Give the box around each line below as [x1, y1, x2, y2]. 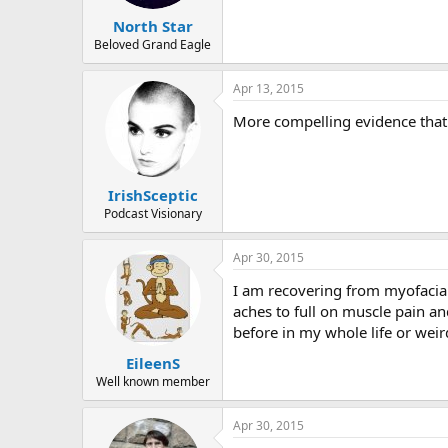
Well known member [95, 373, 210, 390]
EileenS [125, 353, 180, 373]
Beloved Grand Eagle [94, 36, 211, 53]
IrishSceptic [107, 184, 198, 205]
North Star [112, 16, 193, 36]
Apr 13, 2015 [233, 80, 304, 97]
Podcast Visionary [103, 204, 202, 222]
